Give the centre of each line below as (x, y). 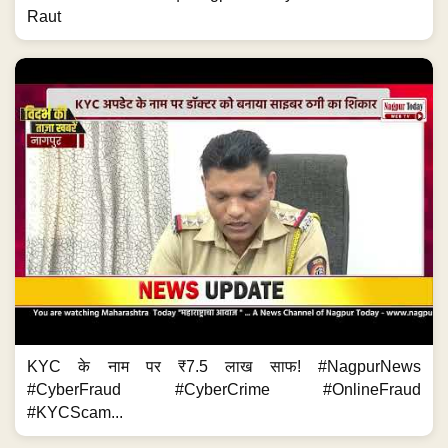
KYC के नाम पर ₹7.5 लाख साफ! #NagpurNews (224, 367)
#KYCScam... (75, 413)
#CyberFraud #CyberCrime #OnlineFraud (224, 390)
